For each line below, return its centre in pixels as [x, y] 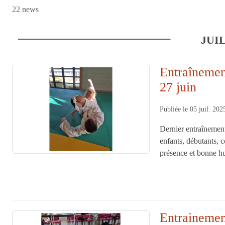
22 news [25, 9]
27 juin [178, 87]
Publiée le [175, 109]
